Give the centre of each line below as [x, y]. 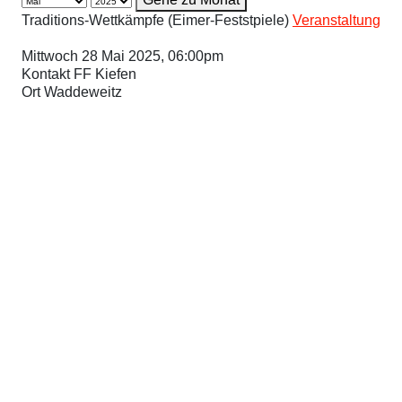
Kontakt [48, 74]
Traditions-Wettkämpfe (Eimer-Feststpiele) [157, 21]
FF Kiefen [105, 74]
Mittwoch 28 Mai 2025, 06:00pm [122, 57]
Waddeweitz [83, 92]
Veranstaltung [336, 21]
